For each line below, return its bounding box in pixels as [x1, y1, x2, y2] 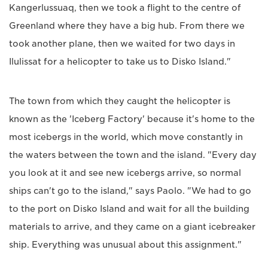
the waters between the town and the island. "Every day [9, 150, 257, 160]
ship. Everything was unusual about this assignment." [9, 240, 242, 250]
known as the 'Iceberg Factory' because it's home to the [9, 114, 255, 124]
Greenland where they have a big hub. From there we [9, 21, 245, 31]
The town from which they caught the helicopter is [9, 96, 230, 106]
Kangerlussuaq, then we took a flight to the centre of [9, 3, 241, 13]
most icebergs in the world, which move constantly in [9, 132, 243, 142]
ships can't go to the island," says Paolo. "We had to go [9, 186, 251, 196]
